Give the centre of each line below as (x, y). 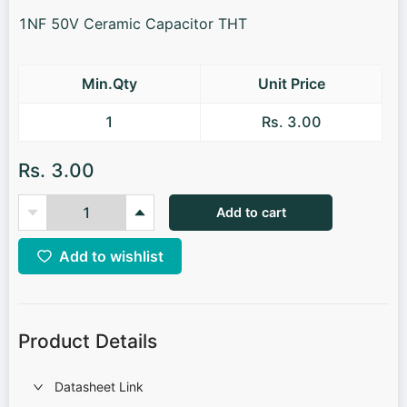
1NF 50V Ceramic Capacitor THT (133, 24)
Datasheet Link (99, 386)
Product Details (88, 342)
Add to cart (251, 213)
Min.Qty (109, 84)
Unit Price (291, 84)
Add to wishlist (111, 256)
